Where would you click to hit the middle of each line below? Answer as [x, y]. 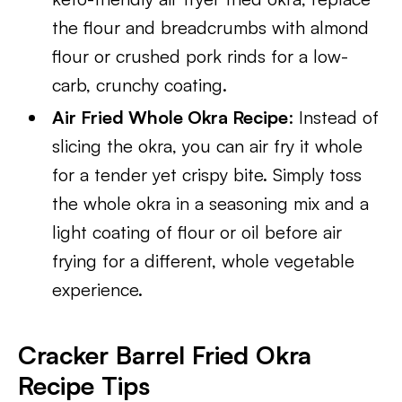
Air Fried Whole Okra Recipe [170, 117]
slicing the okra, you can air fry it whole [208, 146]
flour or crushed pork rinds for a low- [201, 56]
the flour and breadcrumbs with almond [211, 27]
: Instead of [334, 117]
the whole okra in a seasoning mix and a [211, 203]
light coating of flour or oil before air [197, 232]
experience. [98, 289]
